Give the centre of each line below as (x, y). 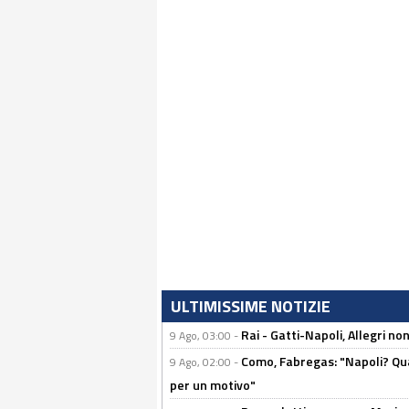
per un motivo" (213, 385)
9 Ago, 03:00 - (205, 336)
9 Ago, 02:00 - (205, 362)
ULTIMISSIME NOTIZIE (251, 306)
